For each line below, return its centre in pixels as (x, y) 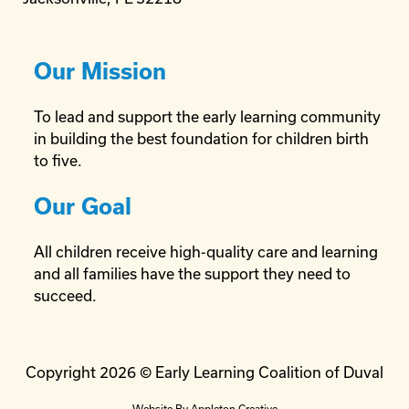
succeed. (65, 295)
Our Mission (100, 71)
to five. (58, 160)
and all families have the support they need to (192, 273)
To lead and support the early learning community (207, 116)
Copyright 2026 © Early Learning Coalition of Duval (204, 372)
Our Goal (83, 206)
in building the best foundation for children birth (201, 138)
